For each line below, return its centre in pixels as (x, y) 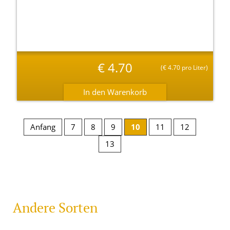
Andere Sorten (55, 208)
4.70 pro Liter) (187, 68)
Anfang (43, 127)
